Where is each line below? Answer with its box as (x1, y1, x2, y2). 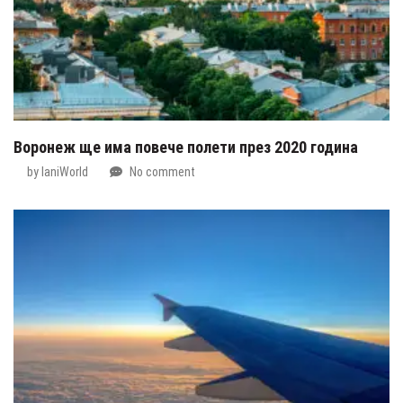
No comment (130, 165, 195, 180)
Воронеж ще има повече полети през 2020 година (13, 137, 358, 157)
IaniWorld (41, 165, 88, 180)
